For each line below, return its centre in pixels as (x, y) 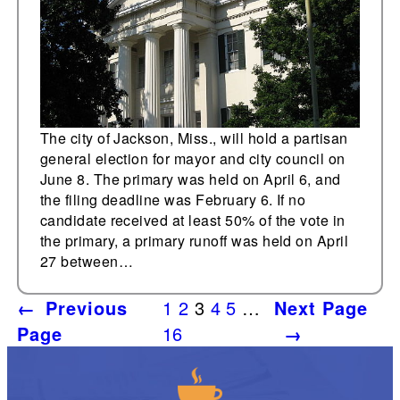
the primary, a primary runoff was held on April (194, 241)
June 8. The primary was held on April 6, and (190, 179)
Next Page (321, 308)
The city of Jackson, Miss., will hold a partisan (194, 138)
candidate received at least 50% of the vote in (192, 221)
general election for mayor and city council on (192, 159)
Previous (86, 308)
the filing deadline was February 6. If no (173, 200)
